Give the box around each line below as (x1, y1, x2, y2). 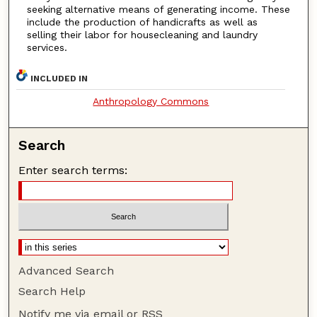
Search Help (18, 284, 86, 298)
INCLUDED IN (30, 74, 88, 84)
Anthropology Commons (93, 96, 209, 108)
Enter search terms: (18, 163, 128, 178)
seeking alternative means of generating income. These (26, 3, 290, 15)
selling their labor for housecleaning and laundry (26, 28, 258, 40)
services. (26, 41, 67, 53)
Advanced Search (18, 263, 115, 277)
